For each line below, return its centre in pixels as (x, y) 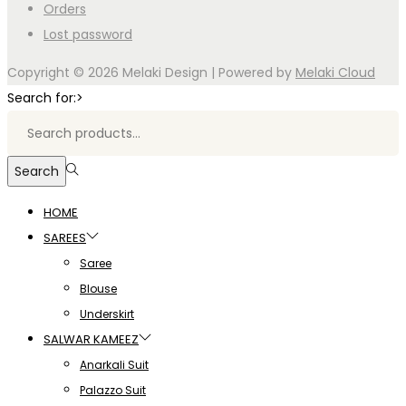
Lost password (88, 34)
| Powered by (251, 72)
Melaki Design (165, 72)
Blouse (98, 288)
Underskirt (107, 314)
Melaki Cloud (335, 72)
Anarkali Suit (114, 364)
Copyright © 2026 (65, 72)
